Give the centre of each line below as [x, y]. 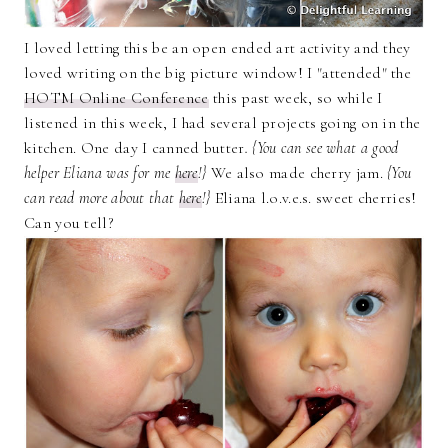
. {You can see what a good [321, 147]
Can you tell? [69, 222]
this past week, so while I [295, 97]
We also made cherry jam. [297, 172]
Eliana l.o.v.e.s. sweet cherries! [315, 197]
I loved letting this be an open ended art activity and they [217, 47]
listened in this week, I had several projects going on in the [222, 122]
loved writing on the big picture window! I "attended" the [218, 72]
